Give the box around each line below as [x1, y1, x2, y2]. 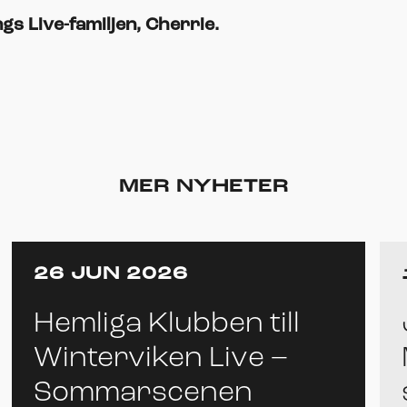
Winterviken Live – [34, 343, 288, 373]
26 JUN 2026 [34, 264, 188, 283]
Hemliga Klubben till [34, 309, 300, 339]
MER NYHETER [118, 177, 289, 196]
